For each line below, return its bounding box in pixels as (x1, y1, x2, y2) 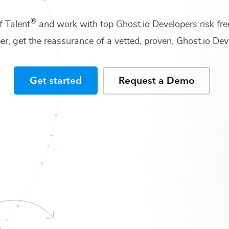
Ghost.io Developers (116, 19, 197, 29)
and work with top (36, 19, 113, 29)
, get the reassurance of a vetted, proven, (8, 37, 174, 47)
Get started (30, 73, 82, 87)
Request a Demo (118, 73, 195, 87)
